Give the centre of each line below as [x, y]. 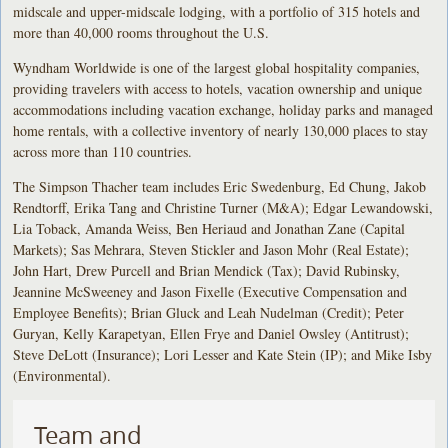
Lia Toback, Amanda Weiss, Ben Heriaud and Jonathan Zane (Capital [209, 228]
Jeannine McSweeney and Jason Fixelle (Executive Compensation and [210, 291]
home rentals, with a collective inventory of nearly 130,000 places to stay [221, 130]
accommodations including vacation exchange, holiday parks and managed [223, 109]
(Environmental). [62, 375]
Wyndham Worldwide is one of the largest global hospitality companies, [217, 67]
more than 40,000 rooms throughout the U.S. [141, 32]
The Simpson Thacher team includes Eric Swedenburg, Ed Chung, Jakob [220, 186]
